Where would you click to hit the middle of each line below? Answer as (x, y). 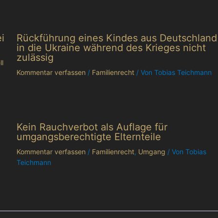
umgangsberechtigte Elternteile (89, 136)
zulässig (35, 57)
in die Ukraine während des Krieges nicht (111, 47)
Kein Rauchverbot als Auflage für (92, 127)
